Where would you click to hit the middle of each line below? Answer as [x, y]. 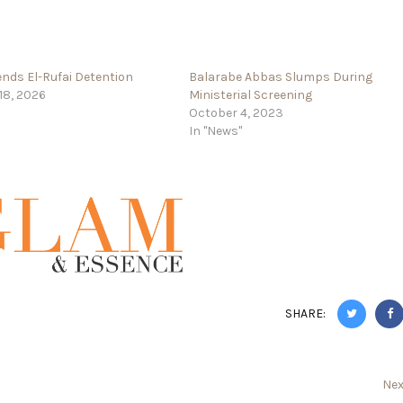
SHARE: [307, 314]
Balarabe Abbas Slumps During [281, 76]
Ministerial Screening [251, 94]
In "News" [216, 130]
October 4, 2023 [237, 112]
